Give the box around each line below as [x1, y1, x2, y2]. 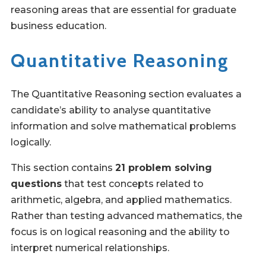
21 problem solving [115, 162, 212, 174]
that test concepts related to [62, 178, 204, 190]
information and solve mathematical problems [11, 121, 236, 132]
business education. [11, 20, 106, 31]
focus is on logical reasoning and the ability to [11, 226, 230, 238]
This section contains [11, 162, 115, 174]
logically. [11, 137, 51, 148]
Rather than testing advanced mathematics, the [11, 210, 242, 222]
